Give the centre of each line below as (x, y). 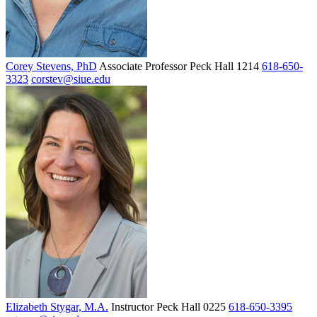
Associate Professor (143, 66)
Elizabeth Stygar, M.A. (57, 306)
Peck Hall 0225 (191, 306)
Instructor (132, 306)
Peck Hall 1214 (224, 66)
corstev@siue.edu (71, 79)
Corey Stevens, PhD (51, 66)
